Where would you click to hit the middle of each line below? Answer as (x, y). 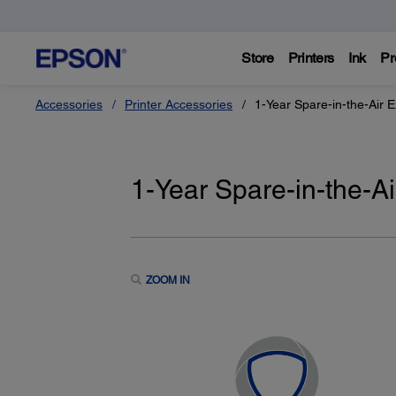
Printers (311, 58)
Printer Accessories (179, 104)
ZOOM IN (168, 280)
